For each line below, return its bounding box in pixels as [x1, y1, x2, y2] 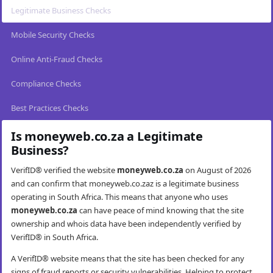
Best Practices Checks [11, 102, 88, 114]
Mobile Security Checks [11, 29, 94, 41]
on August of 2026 [183, 165, 251, 176]
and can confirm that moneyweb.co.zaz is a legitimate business [11, 178, 239, 190]
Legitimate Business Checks [11, 5, 111, 16]
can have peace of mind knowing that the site [77, 205, 244, 216]
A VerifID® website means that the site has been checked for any [11, 253, 244, 264]
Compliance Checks [11, 78, 81, 90]
